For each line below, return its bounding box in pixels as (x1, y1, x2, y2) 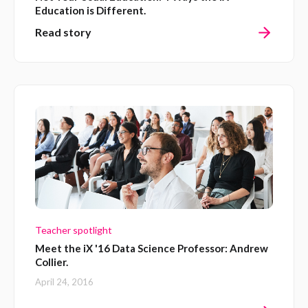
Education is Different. (35, 3, 146, 16)
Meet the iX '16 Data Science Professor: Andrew (35, 241, 268, 254)
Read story (35, 25, 91, 38)
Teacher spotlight (35, 223, 112, 236)
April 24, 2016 (35, 276, 93, 287)
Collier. (35, 255, 68, 268)
